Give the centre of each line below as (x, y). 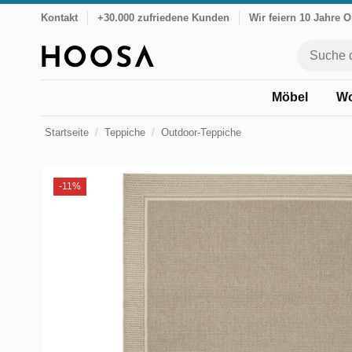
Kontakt (59, 18)
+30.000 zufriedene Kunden (163, 18)
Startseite (67, 132)
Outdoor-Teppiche (201, 132)
